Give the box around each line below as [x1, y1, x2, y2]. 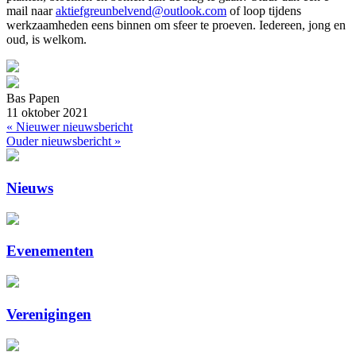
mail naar [6, 4, 56, 18]
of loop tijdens [226, 4, 301, 18]
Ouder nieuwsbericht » [6, 134, 121, 149]
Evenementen [6, 242, 94, 260]
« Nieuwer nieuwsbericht [6, 120, 133, 134]
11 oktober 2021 [6, 106, 88, 120]
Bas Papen [6, 91, 60, 106]
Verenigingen [6, 305, 91, 323]
